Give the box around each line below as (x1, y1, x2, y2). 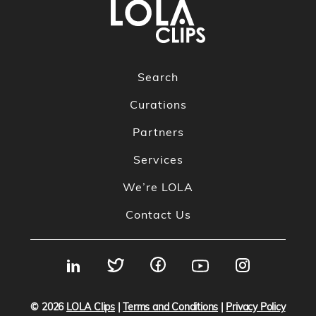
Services (133, 152, 183, 167)
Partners (132, 125, 184, 140)
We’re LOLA (123, 180, 193, 195)
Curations (129, 97, 187, 112)
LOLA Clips (66, 300, 115, 314)
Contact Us (125, 207, 191, 222)
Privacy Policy (226, 300, 286, 314)
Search (138, 70, 178, 85)
